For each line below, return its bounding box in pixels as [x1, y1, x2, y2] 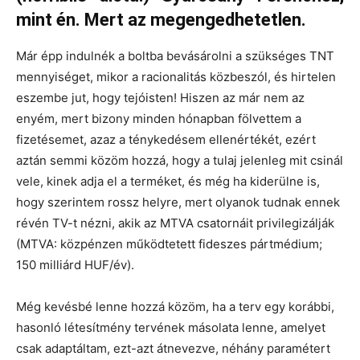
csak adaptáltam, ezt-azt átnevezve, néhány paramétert [16, 341, 330, 357]
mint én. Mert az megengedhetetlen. [16, 10, 306, 31]
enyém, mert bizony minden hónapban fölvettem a [16, 111, 301, 127]
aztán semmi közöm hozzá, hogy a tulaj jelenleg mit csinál [16, 153, 343, 169]
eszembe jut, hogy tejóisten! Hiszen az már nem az [16, 90, 305, 106]
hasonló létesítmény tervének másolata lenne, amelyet [16, 320, 325, 336]
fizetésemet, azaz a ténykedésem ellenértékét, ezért [16, 132, 316, 148]
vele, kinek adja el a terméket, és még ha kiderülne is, [16, 174, 320, 190]
